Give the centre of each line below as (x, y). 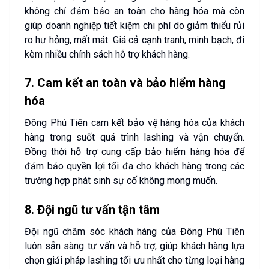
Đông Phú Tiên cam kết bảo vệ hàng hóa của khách (134, 123)
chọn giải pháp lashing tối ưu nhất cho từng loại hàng (134, 261)
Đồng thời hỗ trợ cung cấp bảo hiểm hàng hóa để (134, 152)
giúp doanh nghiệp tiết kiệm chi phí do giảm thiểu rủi (134, 25)
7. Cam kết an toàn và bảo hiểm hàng (125, 83)
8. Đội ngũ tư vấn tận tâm (92, 210)
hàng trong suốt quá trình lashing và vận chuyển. (134, 138)
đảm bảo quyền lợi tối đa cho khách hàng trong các (134, 166)
